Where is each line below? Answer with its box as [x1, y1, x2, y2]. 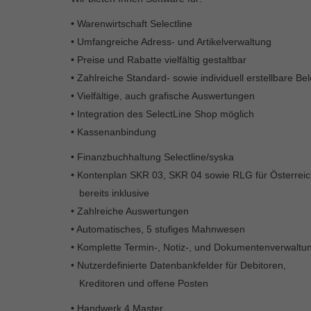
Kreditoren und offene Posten [71, 277, 208, 289]
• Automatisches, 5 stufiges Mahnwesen [71, 223, 245, 235]
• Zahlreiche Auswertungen [71, 205, 189, 217]
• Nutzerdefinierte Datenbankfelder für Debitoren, [71, 259, 286, 271]
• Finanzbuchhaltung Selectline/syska [71, 151, 234, 162]
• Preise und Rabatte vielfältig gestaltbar [71, 53, 246, 65]
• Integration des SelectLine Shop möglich [71, 108, 254, 119]
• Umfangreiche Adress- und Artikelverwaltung [71, 35, 271, 47]
